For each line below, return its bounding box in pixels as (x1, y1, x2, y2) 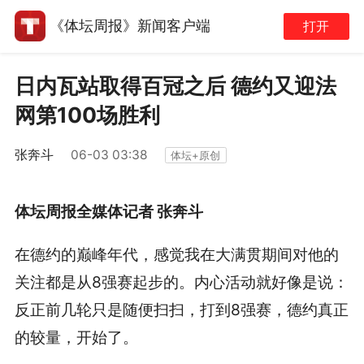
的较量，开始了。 (14, 327, 138, 348)
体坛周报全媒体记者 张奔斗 (14, 201, 203, 222)
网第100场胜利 (14, 102, 160, 128)
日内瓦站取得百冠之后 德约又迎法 (14, 73, 336, 99)
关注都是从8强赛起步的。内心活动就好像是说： (14, 272, 349, 292)
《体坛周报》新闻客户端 (49, 17, 210, 35)
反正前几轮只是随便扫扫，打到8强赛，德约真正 (14, 300, 349, 320)
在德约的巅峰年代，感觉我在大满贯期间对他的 (14, 245, 339, 265)
